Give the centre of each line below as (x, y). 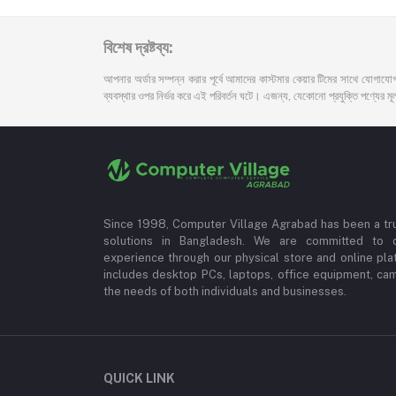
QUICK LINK (139, 378)
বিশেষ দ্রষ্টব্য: (138, 47)
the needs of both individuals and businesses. (225, 291)
